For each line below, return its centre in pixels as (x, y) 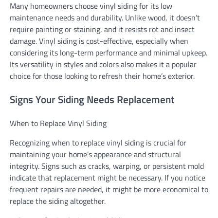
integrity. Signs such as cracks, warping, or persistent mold (107, 166)
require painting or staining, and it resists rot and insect (102, 29)
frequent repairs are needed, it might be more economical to (109, 189)
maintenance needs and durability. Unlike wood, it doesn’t (105, 18)
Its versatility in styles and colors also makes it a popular (103, 64)
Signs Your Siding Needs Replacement (92, 99)
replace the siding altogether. (58, 201)
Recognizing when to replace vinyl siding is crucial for (98, 142)
